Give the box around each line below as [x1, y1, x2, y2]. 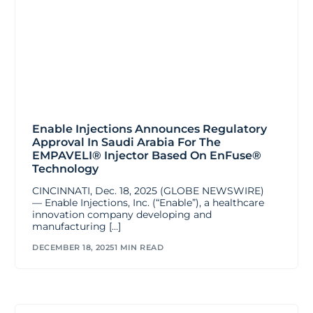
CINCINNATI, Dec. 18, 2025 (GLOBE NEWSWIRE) [32, 184, 265, 197]
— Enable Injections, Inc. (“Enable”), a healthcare [32, 196, 265, 209]
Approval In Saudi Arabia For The [32, 135, 221, 149]
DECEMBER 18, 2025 [32, 242, 115, 253]
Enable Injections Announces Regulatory [32, 122, 268, 136]
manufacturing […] [32, 219, 122, 233]
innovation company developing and [32, 208, 212, 221]
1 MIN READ [114, 242, 164, 253]
